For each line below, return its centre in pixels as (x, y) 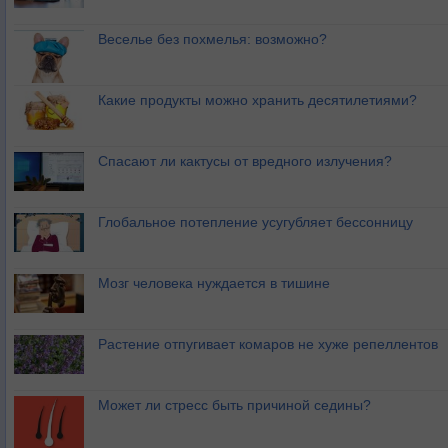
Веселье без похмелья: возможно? (212, 39)
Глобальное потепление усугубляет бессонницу (255, 222)
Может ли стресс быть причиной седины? (234, 405)
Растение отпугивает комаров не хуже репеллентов (268, 344)
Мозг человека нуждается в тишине (214, 283)
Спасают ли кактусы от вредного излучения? (245, 161)
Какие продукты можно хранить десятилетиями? (257, 100)
